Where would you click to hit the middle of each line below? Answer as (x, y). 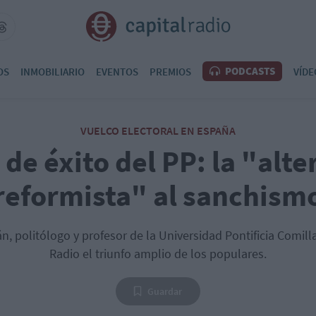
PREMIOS (170, 71)
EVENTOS (117, 71)
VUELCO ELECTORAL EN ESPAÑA (158, 130)
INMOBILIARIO (53, 71)
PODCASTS (249, 71)
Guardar (165, 291)
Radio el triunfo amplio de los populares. (158, 254)
